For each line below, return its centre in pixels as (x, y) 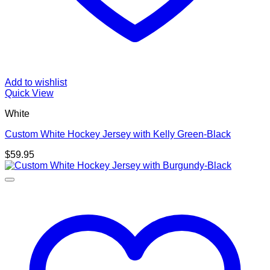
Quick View (29, 93)
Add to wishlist (36, 82)
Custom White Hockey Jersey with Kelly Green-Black (118, 134)
